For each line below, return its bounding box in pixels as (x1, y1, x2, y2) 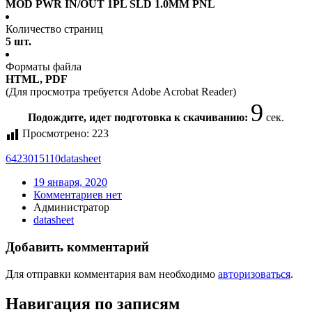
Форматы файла (6, 61, 81, 73)
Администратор (33, 201, 109, 214)
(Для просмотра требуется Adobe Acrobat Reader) (6, 86, 236, 98)
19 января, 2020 (33, 176, 107, 189)
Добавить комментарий (6, 240, 149, 255)
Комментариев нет (33, 189, 122, 201)
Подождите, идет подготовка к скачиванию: (28, 111, 251, 124)
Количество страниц (6, 23, 103, 36)
